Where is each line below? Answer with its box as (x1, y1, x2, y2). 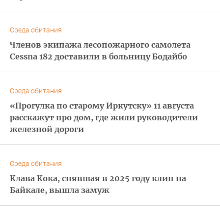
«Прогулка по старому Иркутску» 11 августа (10, 100, 194, 110)
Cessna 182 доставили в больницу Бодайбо (10, 51, 187, 61)
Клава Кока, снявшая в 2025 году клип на (10, 173, 186, 183)
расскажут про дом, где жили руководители (10, 112, 198, 122)
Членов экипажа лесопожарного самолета (10, 39, 191, 50)
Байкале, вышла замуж (10, 185, 110, 195)
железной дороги (10, 124, 84, 134)
